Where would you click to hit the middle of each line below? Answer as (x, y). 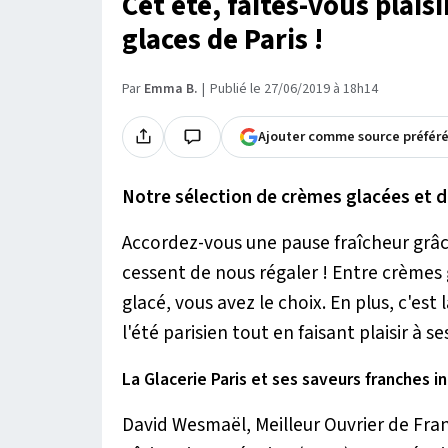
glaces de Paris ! (222, 40)
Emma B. (170, 88)
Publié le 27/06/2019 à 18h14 (294, 88)
